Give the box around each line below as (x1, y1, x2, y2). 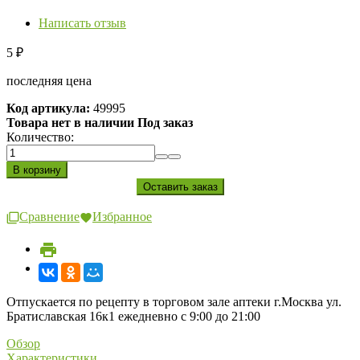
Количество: (6, 130, 74, 145)
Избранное (92, 210, 152, 224)
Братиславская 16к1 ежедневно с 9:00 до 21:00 (6, 309, 260, 323)
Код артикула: (6, 101, 90, 116)
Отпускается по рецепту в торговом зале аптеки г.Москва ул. (6, 294, 342, 309)
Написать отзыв (39, 16, 126, 31)
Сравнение (19, 210, 80, 224)
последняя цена (6, 74, 92, 88)
